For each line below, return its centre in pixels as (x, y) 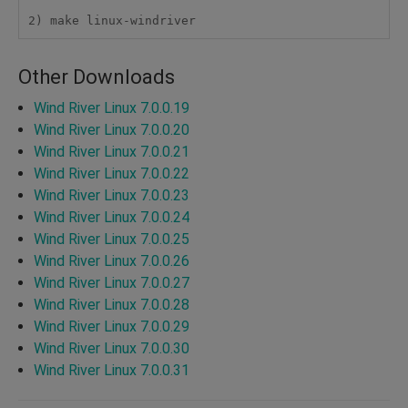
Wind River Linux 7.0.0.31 (112, 370)
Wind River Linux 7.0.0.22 (112, 173)
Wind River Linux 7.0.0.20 (112, 129)
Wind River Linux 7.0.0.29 (112, 326)
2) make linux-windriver (112, 21)
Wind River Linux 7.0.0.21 (112, 151)
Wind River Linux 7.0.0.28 (112, 304)
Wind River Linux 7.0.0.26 (112, 260)
